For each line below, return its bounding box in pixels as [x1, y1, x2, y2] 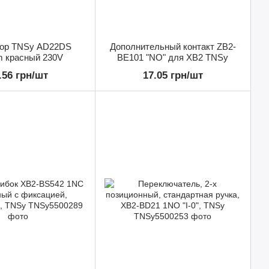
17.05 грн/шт [142, 69, 203, 81]
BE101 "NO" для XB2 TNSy [117, 52, 228, 62]
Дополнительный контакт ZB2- [109, 41, 236, 52]
